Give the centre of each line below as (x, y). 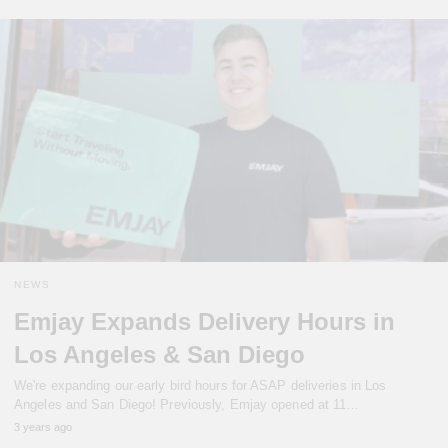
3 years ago (43, 427)
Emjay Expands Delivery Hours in (204, 322)
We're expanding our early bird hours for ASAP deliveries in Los (200, 386)
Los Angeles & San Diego (159, 355)
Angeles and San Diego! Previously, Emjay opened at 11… (187, 405)
